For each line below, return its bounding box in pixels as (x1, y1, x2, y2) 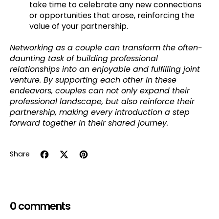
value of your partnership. (29, 20, 128, 32)
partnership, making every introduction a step (10, 107, 190, 118)
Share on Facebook (39, 158, 114, 170)
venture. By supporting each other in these (10, 74, 176, 86)
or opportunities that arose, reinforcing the (29, 9, 195, 21)
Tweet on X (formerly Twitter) (59, 158, 175, 170)
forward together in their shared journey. (10, 117, 168, 129)
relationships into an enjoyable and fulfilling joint (10, 64, 200, 75)
